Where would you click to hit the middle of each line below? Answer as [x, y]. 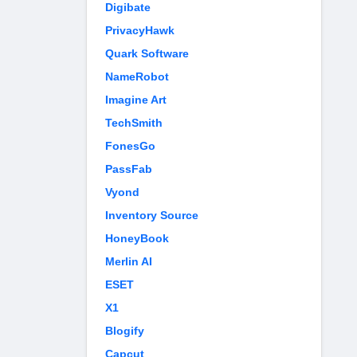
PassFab [129, 169]
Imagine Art [136, 100]
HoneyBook [137, 238]
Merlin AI [129, 261]
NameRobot [137, 76]
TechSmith [134, 123]
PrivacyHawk [140, 30]
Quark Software [147, 53]
